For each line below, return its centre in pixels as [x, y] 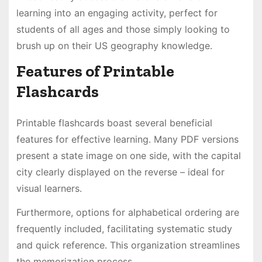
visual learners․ [49, 189]
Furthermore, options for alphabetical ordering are [127, 213]
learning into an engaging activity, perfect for [117, 13]
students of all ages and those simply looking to [123, 29]
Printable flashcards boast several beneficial [114, 123]
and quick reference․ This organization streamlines [128, 245]
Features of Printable [95, 71]
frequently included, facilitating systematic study [124, 229]
